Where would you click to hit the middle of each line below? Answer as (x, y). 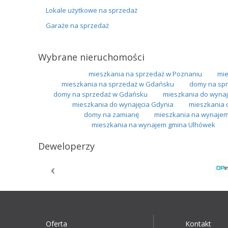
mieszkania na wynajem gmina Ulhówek (153, 124)
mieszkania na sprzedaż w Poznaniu (145, 74)
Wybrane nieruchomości (91, 57)
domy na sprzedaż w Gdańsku (100, 94)
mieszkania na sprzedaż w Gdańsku (118, 84)
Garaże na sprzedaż (77, 25)
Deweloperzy (66, 146)
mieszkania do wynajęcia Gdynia (123, 104)
